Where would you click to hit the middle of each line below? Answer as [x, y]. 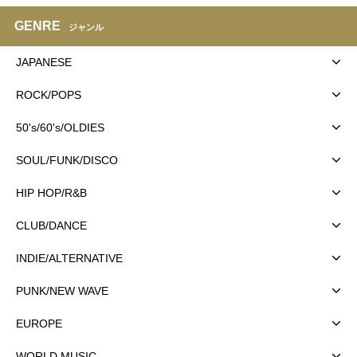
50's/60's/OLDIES [60, 127]
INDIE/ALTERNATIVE [69, 258]
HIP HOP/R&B [51, 192]
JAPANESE [44, 62]
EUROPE [39, 323]
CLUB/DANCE [51, 225]
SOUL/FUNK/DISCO [67, 160]
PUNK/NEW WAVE [62, 290]
